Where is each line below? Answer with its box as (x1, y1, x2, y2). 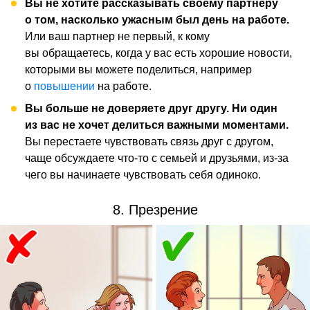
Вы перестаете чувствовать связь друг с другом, (25, 135, 273, 147)
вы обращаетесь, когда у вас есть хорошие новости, (25, 46, 292, 59)
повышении (34, 80, 95, 92)
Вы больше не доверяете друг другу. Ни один (25, 102, 277, 114)
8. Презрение (112, 201, 198, 217)
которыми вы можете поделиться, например (25, 63, 252, 75)
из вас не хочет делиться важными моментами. (25, 118, 289, 131)
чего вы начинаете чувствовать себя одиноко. (25, 168, 261, 181)
